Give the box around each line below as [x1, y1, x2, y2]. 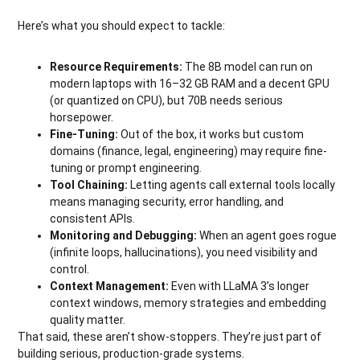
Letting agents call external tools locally [128, 178, 336, 191]
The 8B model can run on [185, 59, 313, 73]
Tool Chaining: [50, 178, 129, 191]
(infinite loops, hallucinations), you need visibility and [50, 245, 318, 259]
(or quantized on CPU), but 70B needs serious [50, 93, 284, 107]
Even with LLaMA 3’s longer [169, 279, 310, 292]
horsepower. [50, 110, 114, 124]
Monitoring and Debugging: [50, 228, 198, 242]
